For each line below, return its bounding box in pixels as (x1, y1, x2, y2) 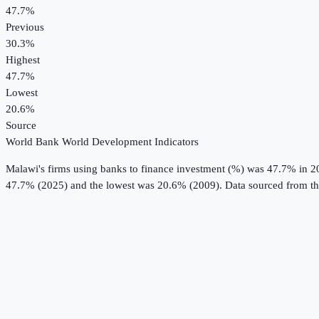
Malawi (6, 163, 38, 175)
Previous (6, 21, 44, 33)
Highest (6, 54, 40, 66)
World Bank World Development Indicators (6, 136, 199, 148)
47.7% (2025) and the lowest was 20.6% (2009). (6, 179, 222, 192)
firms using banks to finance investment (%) (48, 163, 244, 175)
